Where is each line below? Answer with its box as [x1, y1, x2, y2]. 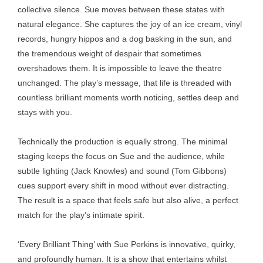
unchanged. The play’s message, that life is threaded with [18, 78, 231, 87]
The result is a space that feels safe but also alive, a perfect [18, 195, 238, 205]
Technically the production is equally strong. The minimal [18, 137, 227, 146]
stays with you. [18, 107, 72, 117]
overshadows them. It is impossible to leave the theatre [18, 63, 222, 73]
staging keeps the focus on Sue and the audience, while [18, 151, 225, 161]
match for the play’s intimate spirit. [18, 210, 144, 220]
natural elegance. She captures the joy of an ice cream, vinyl [18, 19, 242, 29]
